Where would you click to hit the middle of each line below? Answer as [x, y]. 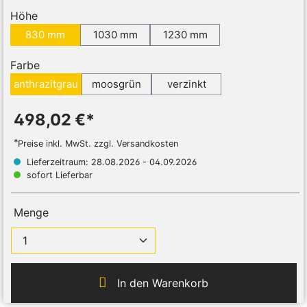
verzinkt [186, 84]
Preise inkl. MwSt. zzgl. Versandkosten [98, 144]
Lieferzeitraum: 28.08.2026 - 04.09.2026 [110, 162]
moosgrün [116, 84]
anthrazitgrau [46, 84]
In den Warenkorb [163, 283]
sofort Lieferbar [58, 175]
